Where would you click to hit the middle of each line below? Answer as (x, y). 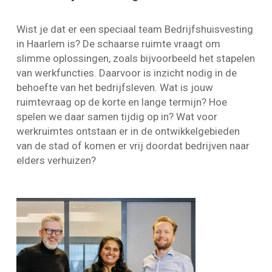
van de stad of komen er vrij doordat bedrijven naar (133, 145)
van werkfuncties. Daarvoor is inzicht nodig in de (127, 73)
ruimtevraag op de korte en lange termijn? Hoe (122, 102)
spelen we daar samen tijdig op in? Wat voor (117, 116)
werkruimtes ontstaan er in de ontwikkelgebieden (128, 131)
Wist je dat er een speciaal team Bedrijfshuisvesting (135, 29)
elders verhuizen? (56, 160)
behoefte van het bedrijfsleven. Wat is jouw (115, 87)
